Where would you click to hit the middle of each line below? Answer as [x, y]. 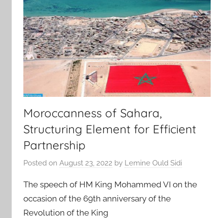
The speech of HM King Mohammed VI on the [110, 185]
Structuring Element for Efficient [110, 129]
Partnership [54, 145]
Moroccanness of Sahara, [93, 113]
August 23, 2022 [86, 163]
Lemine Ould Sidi [153, 163]
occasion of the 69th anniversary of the [97, 199]
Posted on [41, 163]
